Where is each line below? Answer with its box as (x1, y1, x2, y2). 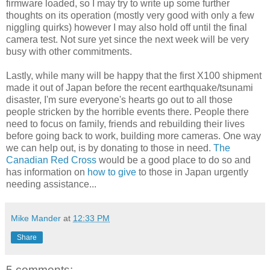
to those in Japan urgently (136, 167, 248, 178)
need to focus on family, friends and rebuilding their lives (6, 119, 245, 130)
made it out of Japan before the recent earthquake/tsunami (6, 83, 253, 93)
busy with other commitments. (6, 46, 132, 57)
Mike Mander (11, 213, 61, 224)
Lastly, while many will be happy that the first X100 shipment (6, 71, 262, 81)
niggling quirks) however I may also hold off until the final (6, 22, 247, 33)
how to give (87, 167, 136, 178)
